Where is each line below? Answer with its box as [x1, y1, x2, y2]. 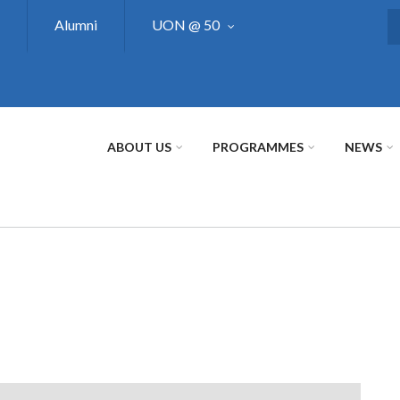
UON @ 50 [152, 16, 220, 33]
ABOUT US [107, 139, 171, 154]
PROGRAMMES [212, 139, 304, 154]
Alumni [54, 16, 97, 33]
